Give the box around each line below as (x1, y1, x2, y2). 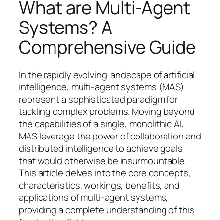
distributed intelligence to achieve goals (19, 141, 183, 155)
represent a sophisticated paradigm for (19, 92, 178, 106)
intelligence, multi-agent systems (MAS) (19, 80, 185, 93)
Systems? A (19, 15, 112, 39)
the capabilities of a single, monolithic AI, (19, 117, 184, 130)
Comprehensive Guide (19, 34, 196, 59)
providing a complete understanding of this (19, 203, 194, 216)
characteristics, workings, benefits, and (19, 178, 180, 192)
